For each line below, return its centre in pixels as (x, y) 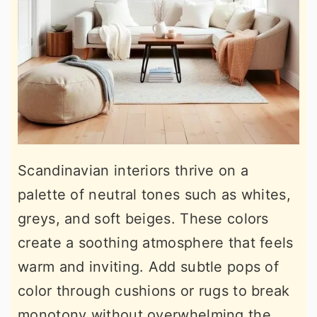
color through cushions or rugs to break (154, 291)
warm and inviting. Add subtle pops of (149, 267)
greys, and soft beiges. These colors (143, 219)
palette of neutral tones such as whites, (154, 195)
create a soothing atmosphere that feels (156, 243)
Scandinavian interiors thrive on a (133, 171)
